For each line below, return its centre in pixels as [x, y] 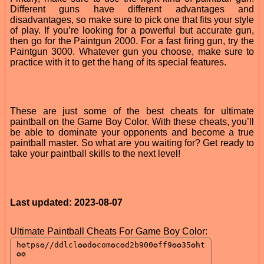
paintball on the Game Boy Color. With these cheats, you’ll [132, 121]
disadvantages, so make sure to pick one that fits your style [132, 19]
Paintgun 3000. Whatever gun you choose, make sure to [132, 51]
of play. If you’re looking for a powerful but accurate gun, [132, 30]
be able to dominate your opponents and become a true [132, 132]
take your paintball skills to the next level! [95, 153]
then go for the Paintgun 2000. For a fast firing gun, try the [132, 41]
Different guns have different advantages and [132, 9]
